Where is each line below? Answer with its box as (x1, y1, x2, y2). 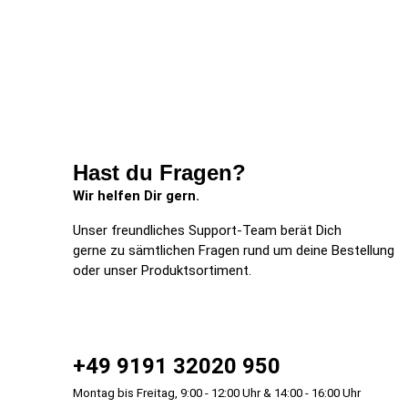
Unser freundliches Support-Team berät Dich (73, 222, 342, 239)
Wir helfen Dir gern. (73, 188, 199, 204)
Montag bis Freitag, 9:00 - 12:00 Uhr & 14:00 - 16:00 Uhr (73, 386, 361, 400)
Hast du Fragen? (73, 160, 246, 185)
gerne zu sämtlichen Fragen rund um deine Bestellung (73, 242, 394, 259)
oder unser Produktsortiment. (73, 262, 251, 279)
